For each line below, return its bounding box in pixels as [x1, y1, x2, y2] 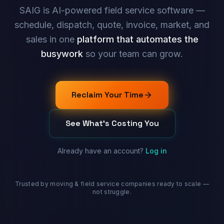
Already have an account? [57, 146, 143, 155]
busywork [41, 48, 83, 59]
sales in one [25, 34, 74, 45]
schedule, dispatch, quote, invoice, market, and [14, 19, 209, 30]
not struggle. [92, 188, 131, 196]
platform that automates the [76, 34, 198, 45]
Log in [145, 146, 167, 155]
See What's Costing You [65, 118, 159, 129]
